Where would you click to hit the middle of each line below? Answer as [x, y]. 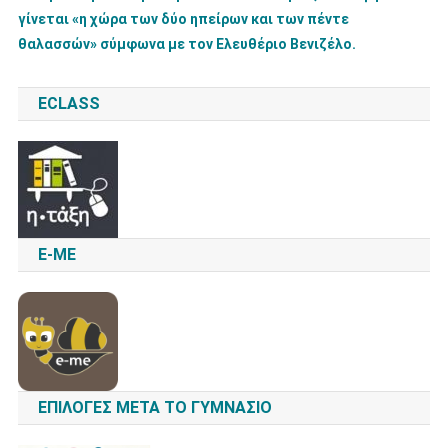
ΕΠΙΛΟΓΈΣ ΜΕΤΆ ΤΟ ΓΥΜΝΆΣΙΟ [154, 407]
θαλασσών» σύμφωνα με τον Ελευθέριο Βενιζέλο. [186, 43]
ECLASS [68, 103]
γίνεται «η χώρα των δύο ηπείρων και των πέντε [183, 18]
